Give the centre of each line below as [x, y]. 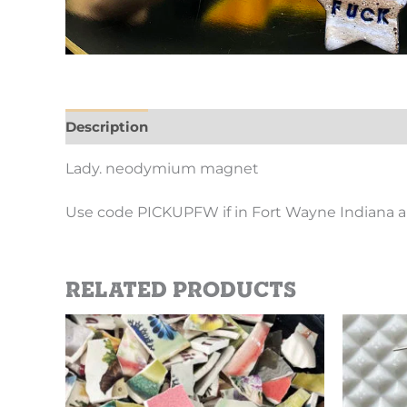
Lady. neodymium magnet [166, 169]
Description [107, 126]
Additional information [247, 126]
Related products [181, 288]
